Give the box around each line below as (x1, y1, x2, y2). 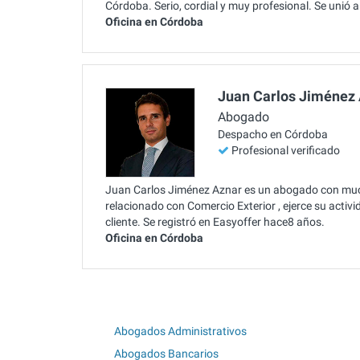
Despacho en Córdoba (218, 128, 328, 141)
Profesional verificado (231, 144, 340, 157)
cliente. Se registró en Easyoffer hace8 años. (105, 215, 325, 228)
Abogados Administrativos (114, 324, 247, 337)
